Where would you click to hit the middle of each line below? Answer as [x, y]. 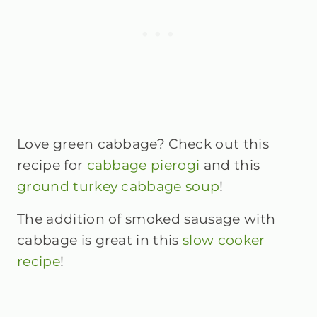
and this [230, 165]
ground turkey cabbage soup [119, 186]
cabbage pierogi [143, 165]
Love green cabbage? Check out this [143, 144]
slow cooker [224, 240]
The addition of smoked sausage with [146, 219]
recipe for [52, 165]
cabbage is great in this [100, 240]
